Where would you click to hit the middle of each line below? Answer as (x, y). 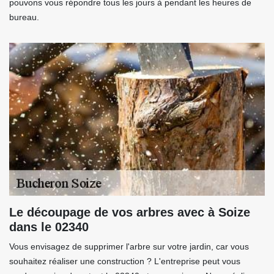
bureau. (24, 17)
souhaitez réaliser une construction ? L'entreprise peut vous (125, 261)
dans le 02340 (49, 227)
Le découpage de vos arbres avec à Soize (130, 213)
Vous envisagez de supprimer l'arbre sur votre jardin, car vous (129, 247)
